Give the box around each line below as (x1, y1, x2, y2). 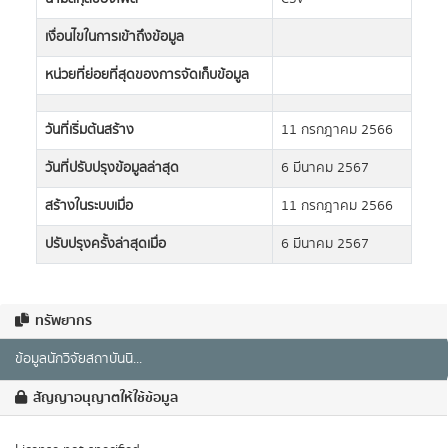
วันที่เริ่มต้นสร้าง (45, 120, 134, 140)
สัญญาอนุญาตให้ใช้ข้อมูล (30, 387, 178, 409)
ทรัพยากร (32, 310, 92, 332)
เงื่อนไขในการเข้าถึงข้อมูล (45, 27, 184, 47)
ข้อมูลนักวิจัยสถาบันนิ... (15, 349, 142, 369)
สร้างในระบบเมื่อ (45, 196, 133, 216)
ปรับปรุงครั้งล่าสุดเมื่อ (45, 234, 166, 254)
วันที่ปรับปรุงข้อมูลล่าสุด (45, 158, 179, 178)
